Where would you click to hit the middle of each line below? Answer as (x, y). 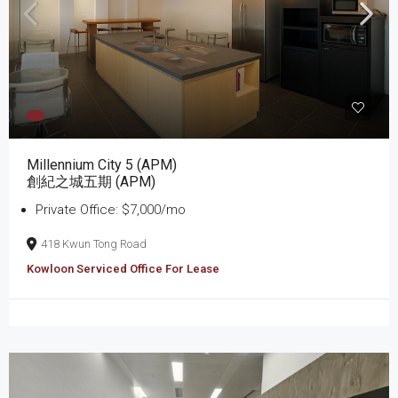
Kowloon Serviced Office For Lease (123, 268)
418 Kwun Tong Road (94, 243)
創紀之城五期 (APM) (91, 181)
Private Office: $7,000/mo (111, 209)
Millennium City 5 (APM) (102, 164)
